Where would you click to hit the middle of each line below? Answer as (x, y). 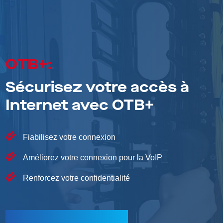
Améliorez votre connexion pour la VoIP (93, 158)
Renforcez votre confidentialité (77, 178)
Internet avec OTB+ (80, 106)
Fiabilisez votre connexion (69, 137)
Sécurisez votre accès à (98, 88)
